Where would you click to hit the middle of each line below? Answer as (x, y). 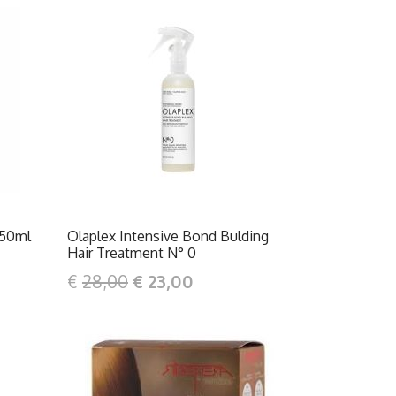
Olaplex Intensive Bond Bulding (168, 236)
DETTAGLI (183, 108)
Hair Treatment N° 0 (131, 253)
